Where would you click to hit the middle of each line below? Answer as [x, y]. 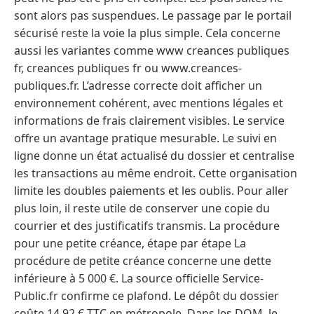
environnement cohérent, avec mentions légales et [149, 103]
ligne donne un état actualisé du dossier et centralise [154, 155]
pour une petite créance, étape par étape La [130, 243]
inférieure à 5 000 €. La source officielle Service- [139, 278]
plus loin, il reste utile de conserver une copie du [142, 208]
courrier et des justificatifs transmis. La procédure [147, 225]
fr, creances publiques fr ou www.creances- [128, 68]
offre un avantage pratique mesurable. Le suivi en [145, 138]
